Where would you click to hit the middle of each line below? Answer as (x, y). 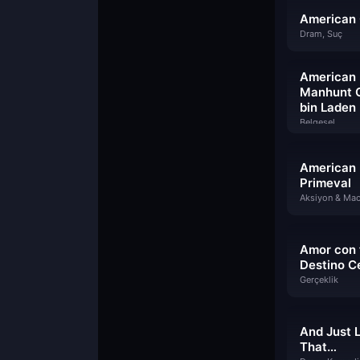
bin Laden (328, 107)
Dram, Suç (321, 34)
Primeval (325, 183)
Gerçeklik (319, 280)
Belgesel (317, 122)
